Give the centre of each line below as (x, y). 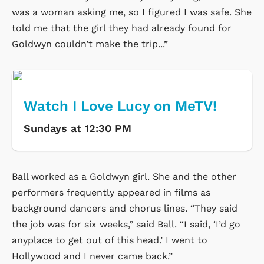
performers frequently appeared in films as (111, 192)
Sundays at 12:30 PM (77, 128)
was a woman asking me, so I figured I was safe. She (132, 12)
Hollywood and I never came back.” (92, 256)
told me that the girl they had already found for (122, 28)
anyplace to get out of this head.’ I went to (110, 240)
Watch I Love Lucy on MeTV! (120, 106)
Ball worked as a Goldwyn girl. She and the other (124, 176)
